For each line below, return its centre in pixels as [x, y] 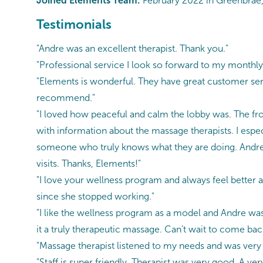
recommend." [66, 97]
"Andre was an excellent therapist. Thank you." [132, 48]
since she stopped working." [95, 196]
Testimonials [74, 25]
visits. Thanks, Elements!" [89, 163]
